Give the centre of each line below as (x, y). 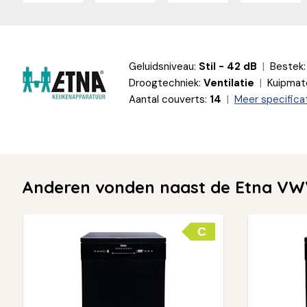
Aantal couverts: (168, 99)
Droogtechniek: (165, 83)
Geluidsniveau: (162, 66)
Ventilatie (229, 83)
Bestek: (288, 66)
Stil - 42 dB (228, 66)
